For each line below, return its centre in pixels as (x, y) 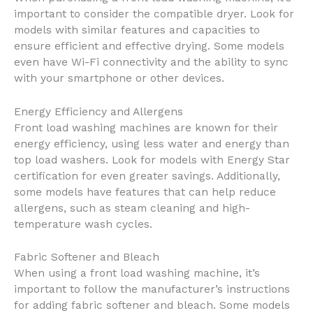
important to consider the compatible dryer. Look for (154, 14)
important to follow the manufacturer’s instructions (152, 290)
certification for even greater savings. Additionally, (147, 176)
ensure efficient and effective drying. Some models (149, 46)
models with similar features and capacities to (137, 30)
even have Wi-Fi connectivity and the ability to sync (151, 62)
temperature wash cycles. (83, 224)
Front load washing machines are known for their (146, 128)
